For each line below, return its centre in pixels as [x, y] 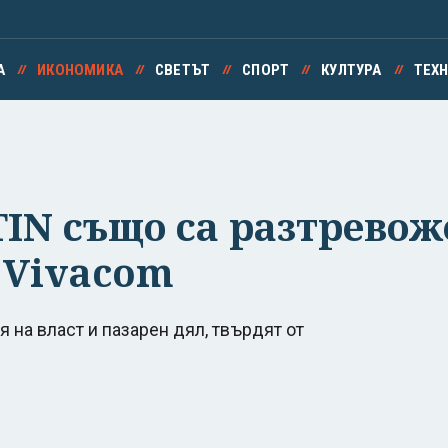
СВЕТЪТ [182, 70]
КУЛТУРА [351, 70]
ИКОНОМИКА [80, 70]
